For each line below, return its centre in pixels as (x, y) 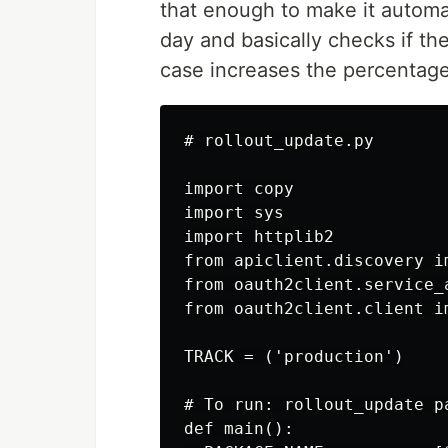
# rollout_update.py (279, 140)
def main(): (239, 428)
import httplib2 (259, 236)
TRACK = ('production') (294, 356)
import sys (234, 212)
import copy (239, 188)
